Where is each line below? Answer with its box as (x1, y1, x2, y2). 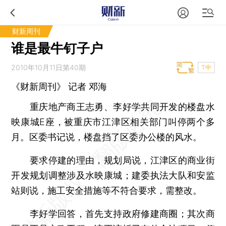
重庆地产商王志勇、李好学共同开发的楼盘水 (11, 101, 215, 112)
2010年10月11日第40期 (11, 63, 86, 72)
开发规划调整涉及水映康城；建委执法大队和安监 (11, 170, 215, 181)
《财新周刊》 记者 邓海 (11, 81, 107, 92)
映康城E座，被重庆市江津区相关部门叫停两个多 (11, 117, 215, 127)
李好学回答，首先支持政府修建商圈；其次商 (11, 208, 215, 219)
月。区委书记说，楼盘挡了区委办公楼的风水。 (11, 132, 202, 142)
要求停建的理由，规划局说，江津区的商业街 (11, 155, 215, 165)
